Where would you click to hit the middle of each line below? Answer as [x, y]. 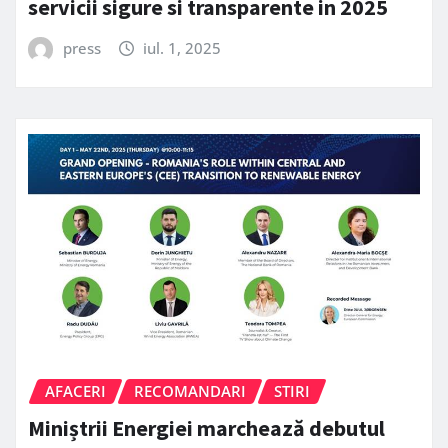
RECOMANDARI [190, 391]
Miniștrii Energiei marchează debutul [206, 427]
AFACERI [75, 391]
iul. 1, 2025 [182, 48]
